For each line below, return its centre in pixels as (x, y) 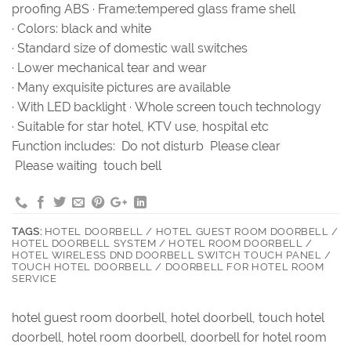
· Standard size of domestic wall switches (130, 49)
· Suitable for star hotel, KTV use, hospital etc (140, 127)
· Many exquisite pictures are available (121, 88)
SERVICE (34, 279)
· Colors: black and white (81, 29)
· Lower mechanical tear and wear (109, 68)
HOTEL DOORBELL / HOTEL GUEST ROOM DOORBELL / (190, 232)
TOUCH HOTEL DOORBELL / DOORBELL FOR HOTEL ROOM (168, 267)
